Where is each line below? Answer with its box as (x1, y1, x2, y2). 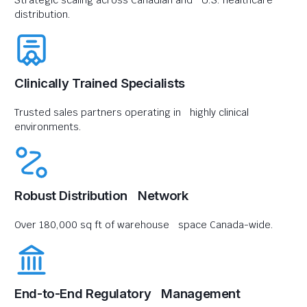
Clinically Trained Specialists (14, 75, 185, 91)
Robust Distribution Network (14, 188, 188, 204)
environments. (14, 121, 82, 133)
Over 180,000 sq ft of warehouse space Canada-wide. (14, 219, 273, 231)
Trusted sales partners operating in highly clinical (14, 106, 249, 119)
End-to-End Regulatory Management (14, 286, 241, 302)
